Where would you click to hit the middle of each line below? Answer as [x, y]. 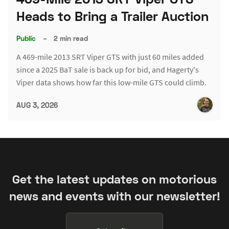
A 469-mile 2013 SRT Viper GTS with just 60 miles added [110, 57]
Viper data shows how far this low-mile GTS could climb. [111, 83]
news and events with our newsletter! [114, 196]
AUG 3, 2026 [37, 105]
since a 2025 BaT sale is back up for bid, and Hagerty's [108, 70]
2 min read [71, 38]
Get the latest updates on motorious [114, 179]
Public [26, 38]
